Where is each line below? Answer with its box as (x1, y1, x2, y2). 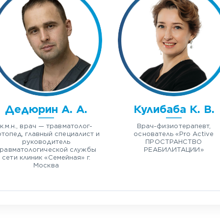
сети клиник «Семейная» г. (2, 154, 90, 161)
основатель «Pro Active (134, 130, 214, 137)
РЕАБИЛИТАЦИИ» (144, 146, 204, 153)
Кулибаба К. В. (133, 103, 215, 115)
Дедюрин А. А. (5, 103, 87, 115)
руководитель (22, 138, 71, 145)
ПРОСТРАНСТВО (145, 138, 202, 145)
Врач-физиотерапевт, (137, 122, 211, 130)
